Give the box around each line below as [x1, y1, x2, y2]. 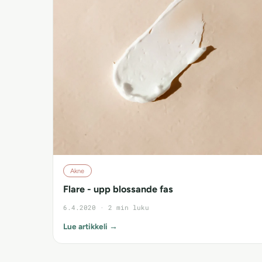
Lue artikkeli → [63, 221, 118, 231]
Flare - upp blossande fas [63, 182, 173, 195]
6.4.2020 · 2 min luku [63, 202, 149, 212]
